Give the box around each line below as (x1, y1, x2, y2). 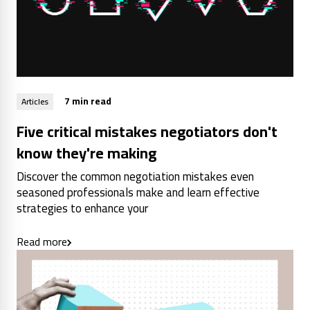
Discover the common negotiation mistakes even (17, 165, 254, 188)
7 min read (64, 92, 111, 111)
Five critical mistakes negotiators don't (17, 117, 277, 147)
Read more (17, 231, 67, 253)
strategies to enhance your (17, 197, 148, 220)
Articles (21, 93, 48, 109)
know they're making (17, 138, 156, 168)
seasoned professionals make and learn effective (17, 181, 259, 204)
